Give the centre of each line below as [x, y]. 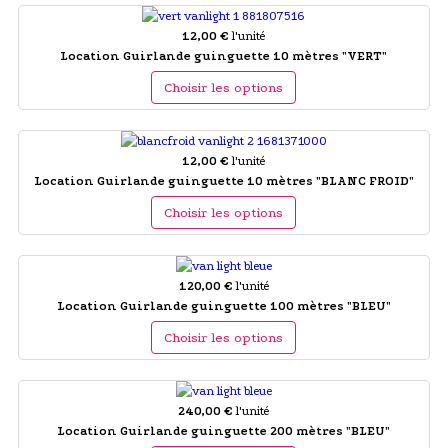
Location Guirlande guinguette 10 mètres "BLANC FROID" [223, 180]
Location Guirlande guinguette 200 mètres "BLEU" [224, 430]
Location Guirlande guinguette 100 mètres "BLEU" [223, 305]
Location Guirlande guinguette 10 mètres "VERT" [224, 55]
